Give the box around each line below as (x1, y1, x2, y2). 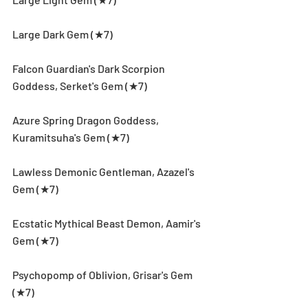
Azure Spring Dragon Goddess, (12, 113, 161, 126)
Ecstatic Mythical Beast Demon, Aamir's (12, 216, 203, 230)
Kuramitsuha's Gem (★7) (12, 130, 129, 144)
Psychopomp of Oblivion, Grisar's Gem (12, 267, 195, 281)
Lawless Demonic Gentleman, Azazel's (12, 164, 197, 178)
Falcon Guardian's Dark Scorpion (12, 61, 167, 75)
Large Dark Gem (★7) (12, 27, 113, 41)
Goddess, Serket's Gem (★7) (12, 78, 147, 92)
